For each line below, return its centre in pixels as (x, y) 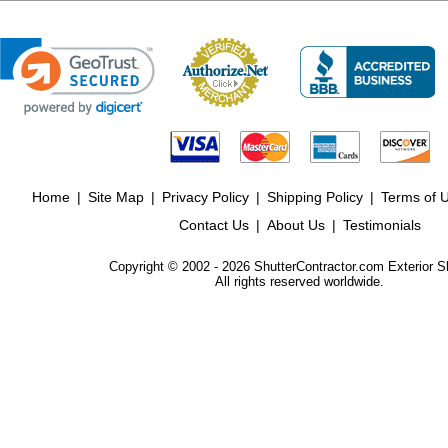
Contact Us (213, 225)
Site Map (116, 197)
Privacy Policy (205, 197)
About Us (295, 225)
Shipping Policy (315, 197)
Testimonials (381, 225)
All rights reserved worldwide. (299, 281)
